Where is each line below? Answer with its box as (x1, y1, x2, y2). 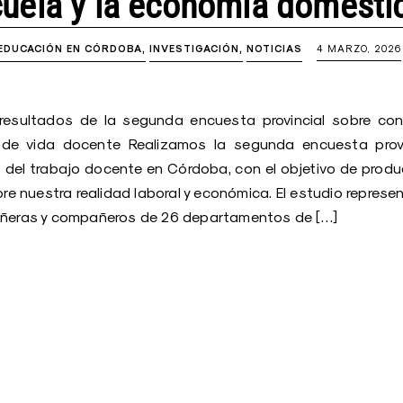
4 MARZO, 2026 (317, 42, 401, 55)
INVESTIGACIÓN (149, 42, 239, 56)
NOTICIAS (246, 42, 302, 56)
